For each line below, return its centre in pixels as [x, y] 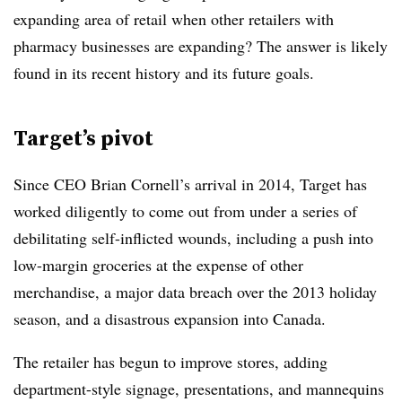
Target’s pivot [83, 138]
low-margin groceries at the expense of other [158, 265]
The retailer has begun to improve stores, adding [170, 362]
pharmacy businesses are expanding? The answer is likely [201, 46]
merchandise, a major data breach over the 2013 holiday [195, 292]
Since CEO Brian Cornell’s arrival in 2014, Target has [190, 184]
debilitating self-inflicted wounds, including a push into [193, 238]
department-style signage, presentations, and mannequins [199, 389]
